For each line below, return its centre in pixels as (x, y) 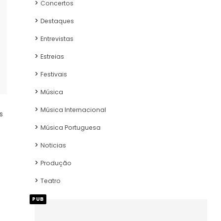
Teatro (51, 181)
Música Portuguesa (71, 128)
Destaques (57, 21)
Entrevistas (57, 39)
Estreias (52, 57)
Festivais (54, 74)
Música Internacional (73, 110)
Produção (56, 163)
